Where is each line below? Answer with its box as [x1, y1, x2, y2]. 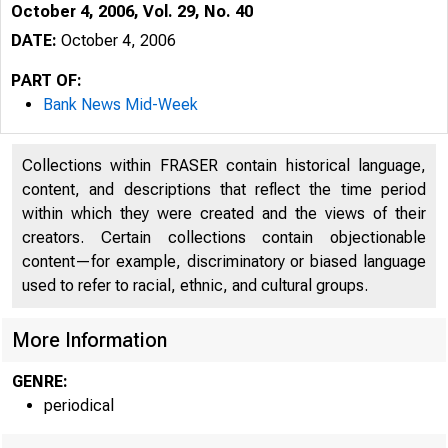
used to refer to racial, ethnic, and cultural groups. [22, 276, 368, 295]
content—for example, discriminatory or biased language [22, 252, 426, 271]
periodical [44, 396, 114, 415]
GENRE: [12, 372, 68, 391]
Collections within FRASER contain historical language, [22, 156, 426, 175]
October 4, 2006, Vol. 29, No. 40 [11, 2, 253, 21]
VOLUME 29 [174, 283, 379, 323]
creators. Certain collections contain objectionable [22, 228, 426, 247]
